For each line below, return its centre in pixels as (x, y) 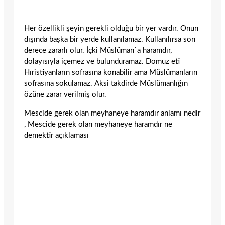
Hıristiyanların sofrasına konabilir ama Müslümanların (111, 72)
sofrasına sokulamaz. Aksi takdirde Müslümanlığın (106, 83)
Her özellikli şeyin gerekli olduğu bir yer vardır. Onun (111, 28)
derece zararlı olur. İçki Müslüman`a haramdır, (98, 50)
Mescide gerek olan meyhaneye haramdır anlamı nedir (112, 113)
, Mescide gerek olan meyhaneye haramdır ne (98, 124)
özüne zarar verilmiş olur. (65, 94)
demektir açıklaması (57, 135)
